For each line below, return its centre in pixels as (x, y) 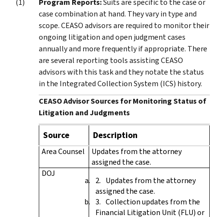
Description (115, 135)
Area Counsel (63, 151)
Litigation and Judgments (84, 112)
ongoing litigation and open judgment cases (112, 37)
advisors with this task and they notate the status (121, 72)
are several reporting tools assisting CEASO (111, 60)
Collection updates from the (153, 201)
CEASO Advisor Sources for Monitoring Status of (123, 101)
